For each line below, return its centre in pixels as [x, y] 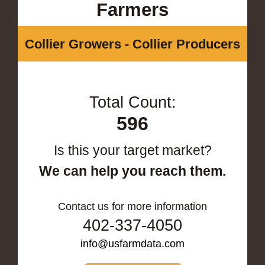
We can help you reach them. [132, 171]
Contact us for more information [132, 206]
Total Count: [132, 102]
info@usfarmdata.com [132, 243]
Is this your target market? [132, 150]
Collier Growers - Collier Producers [132, 44]
